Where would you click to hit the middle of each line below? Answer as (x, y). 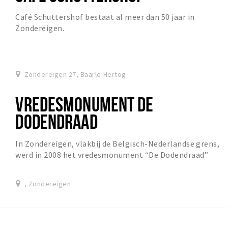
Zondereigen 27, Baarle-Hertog (75, 75)
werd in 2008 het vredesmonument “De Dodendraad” (112, 155)
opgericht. (35, 166)
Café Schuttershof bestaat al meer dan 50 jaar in (105, 17)
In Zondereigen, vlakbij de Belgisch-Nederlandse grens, (118, 144)
